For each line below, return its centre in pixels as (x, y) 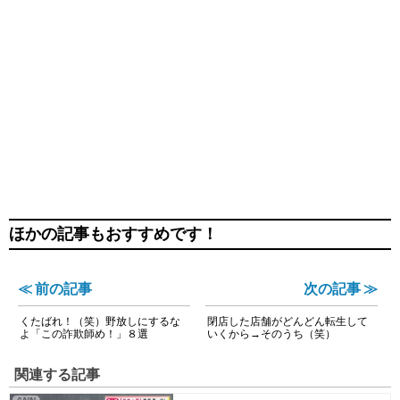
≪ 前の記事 (55, 288)
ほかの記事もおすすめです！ (113, 234)
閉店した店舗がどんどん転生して (288, 321)
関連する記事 (57, 374)
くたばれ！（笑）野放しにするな (100, 321)
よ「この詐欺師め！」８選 (84, 333)
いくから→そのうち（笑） (272, 333)
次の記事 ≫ (341, 288)
